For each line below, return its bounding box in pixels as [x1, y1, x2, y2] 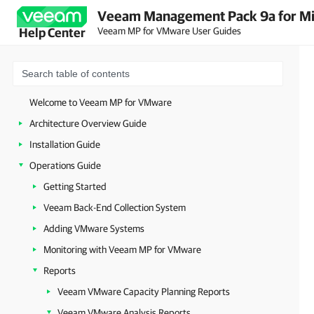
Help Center [18, 25, 86, 40]
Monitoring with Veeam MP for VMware [43, 244, 201, 255]
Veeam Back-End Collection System [43, 202, 186, 213]
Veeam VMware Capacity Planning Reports [57, 286, 230, 297]
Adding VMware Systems [43, 223, 144, 234]
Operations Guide [29, 160, 101, 171]
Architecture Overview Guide [29, 118, 146, 129]
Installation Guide [29, 139, 100, 150]
